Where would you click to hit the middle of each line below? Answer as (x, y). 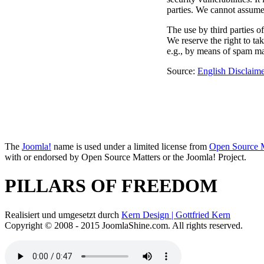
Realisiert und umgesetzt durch (63, 214)
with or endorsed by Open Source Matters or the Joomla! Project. (126, 157)
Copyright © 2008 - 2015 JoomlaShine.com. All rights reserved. (124, 225)
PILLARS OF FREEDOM (111, 186)
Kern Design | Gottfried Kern (176, 214)
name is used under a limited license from (130, 146)
